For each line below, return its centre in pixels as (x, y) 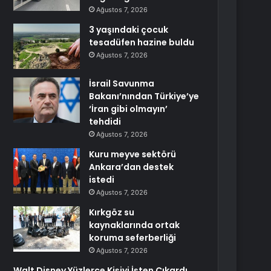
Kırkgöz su (112, 212)
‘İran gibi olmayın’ (129, 109)
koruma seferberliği (133, 238)
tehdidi (105, 122)
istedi (102, 180)
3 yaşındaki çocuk (129, 30)
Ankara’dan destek (132, 167)
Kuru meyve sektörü (133, 154)
